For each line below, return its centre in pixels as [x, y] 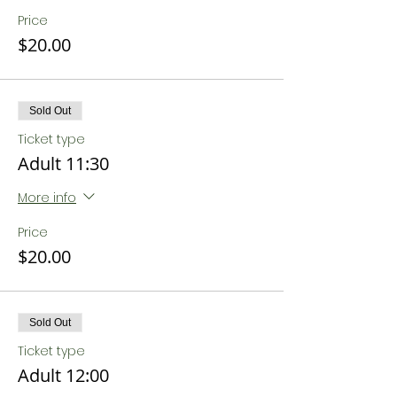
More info [47, 197]
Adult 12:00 [63, 375]
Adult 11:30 [63, 163]
